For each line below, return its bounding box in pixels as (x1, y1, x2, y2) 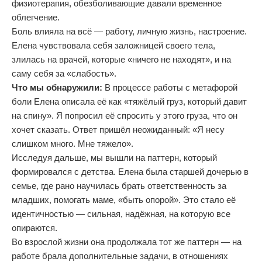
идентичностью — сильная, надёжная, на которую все (12, 209, 230, 219)
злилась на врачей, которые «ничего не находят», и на (12, 54, 231, 64)
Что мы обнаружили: (12, 82, 102, 92)
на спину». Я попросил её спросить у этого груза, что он (12, 111, 237, 120)
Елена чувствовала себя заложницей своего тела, (12, 40, 215, 50)
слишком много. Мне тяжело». (12, 139, 133, 149)
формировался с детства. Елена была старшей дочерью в (12, 167, 249, 177)
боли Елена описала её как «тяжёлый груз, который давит (12, 96, 247, 106)
